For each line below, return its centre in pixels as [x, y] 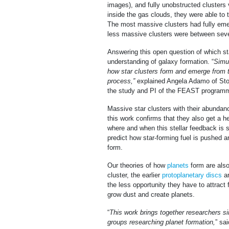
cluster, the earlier [135, 175]
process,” [122, 81]
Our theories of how [137, 166]
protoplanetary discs [192, 175]
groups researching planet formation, [161, 222]
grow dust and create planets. [151, 195]
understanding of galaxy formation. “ [161, 62]
